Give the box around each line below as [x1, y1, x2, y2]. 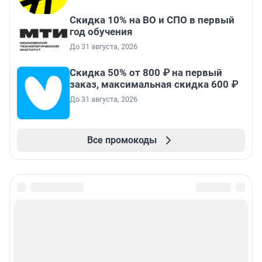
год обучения [70, 26, 133, 38]
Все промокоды [87, 135, 157, 146]
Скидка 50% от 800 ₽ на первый [70, 67, 222, 79]
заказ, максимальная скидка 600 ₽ [70, 78, 238, 91]
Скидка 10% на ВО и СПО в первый [70, 14, 235, 26]
